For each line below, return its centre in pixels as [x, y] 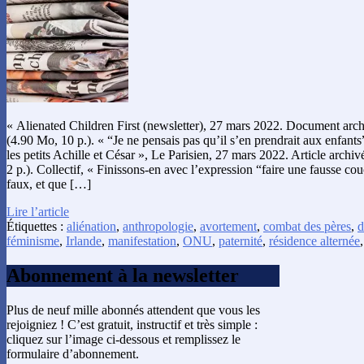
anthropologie [158, 227]
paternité [240, 241]
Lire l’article [38, 212]
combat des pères [307, 227]
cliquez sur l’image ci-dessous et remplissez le [123, 339]
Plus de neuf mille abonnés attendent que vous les [133, 310]
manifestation [142, 241]
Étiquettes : [37, 227]
